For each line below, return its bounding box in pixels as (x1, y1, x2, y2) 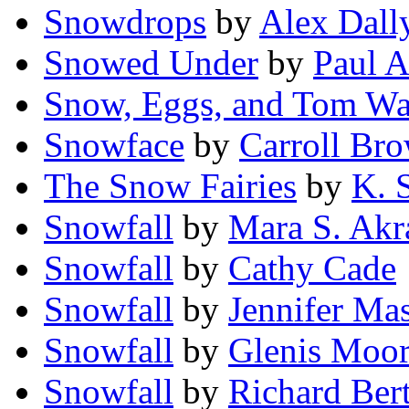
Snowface (44, 125, 184, 165)
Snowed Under (44, 43, 258, 83)
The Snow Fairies (44, 166, 297, 206)
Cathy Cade (228, 248, 396, 288)
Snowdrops (44, 2, 206, 42)
